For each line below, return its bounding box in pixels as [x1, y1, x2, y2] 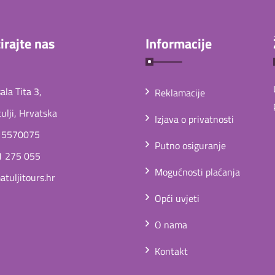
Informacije [145, 33, 212, 54]
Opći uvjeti [155, 191, 199, 206]
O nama [155, 217, 187, 232]
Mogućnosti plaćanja [155, 165, 240, 179]
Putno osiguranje [155, 138, 226, 153]
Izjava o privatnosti [155, 112, 234, 126]
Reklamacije [155, 85, 205, 100]
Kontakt [155, 244, 188, 258]
